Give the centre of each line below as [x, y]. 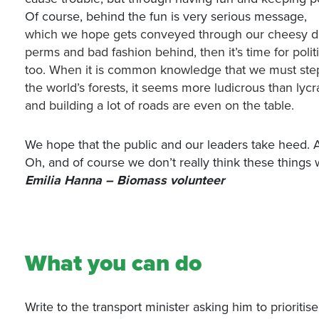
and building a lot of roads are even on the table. [160, 105]
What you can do [114, 263]
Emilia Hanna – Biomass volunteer [125, 180]
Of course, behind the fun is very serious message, [166, 16]
